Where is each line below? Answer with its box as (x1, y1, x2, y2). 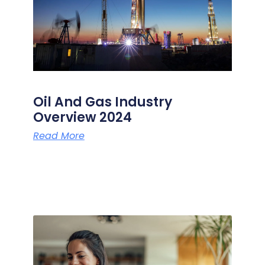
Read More (33, 128, 85, 143)
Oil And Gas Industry (33, 92, 172, 111)
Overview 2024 (33, 108, 132, 127)
